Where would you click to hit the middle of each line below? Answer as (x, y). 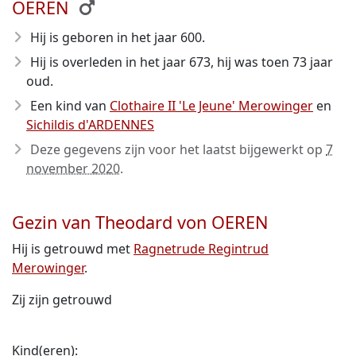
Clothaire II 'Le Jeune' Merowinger (211, 106)
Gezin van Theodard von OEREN (140, 222)
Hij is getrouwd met (73, 249)
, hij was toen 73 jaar (272, 62)
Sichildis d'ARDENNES (90, 125)
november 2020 (73, 168)
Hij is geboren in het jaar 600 (116, 37)
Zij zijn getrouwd (62, 300)
